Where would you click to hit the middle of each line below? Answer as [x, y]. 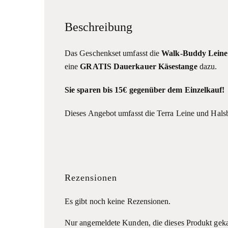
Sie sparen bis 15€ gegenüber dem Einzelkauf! [145, 90]
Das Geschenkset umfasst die [113, 53]
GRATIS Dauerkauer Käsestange [139, 66]
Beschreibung [99, 27]
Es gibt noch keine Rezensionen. [118, 201]
